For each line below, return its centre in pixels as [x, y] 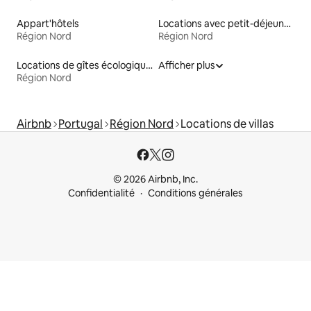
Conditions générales [195, 193]
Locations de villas [227, 124]
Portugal [81, 124]
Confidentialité [101, 193]
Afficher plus [187, 66]
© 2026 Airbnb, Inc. [155, 179]
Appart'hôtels [48, 24]
